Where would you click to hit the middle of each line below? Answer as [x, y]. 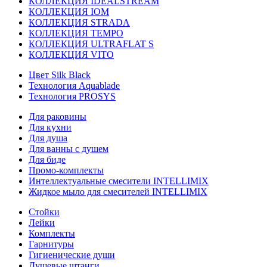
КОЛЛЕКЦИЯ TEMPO [76, 33]
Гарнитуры [51, 244]
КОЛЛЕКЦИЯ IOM [69, 12]
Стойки [44, 212]
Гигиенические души [72, 255]
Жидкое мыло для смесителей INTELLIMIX [118, 192]
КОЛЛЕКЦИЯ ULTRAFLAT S [91, 44]
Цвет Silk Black [60, 75]
